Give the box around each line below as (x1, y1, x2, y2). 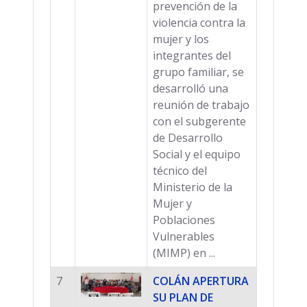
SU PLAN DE (153, 289, 213, 305)
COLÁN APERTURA (153, 273, 249, 288)
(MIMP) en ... (153, 245, 215, 260)
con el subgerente (153, 113, 246, 129)
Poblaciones (153, 212, 215, 228)
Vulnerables (153, 228, 214, 244)
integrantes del (153, 47, 231, 63)
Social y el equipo (153, 146, 241, 162)
